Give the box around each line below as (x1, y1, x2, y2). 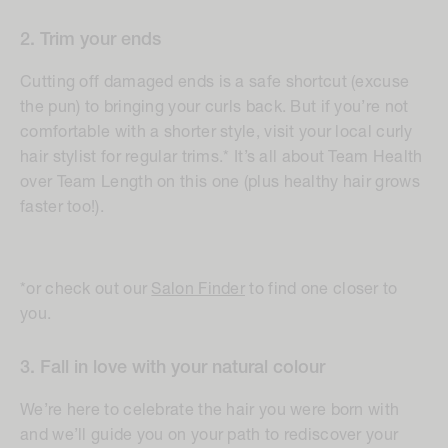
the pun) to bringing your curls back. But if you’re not (20, 99, 409, 116)
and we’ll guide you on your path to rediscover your (20, 427, 399, 444)
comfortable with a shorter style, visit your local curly (20, 124, 413, 141)
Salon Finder (151, 281, 246, 298)
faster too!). (20, 199, 104, 216)
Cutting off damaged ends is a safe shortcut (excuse (20, 74, 410, 91)
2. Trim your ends (20, 30, 161, 50)
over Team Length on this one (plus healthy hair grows (20, 174, 420, 191)
